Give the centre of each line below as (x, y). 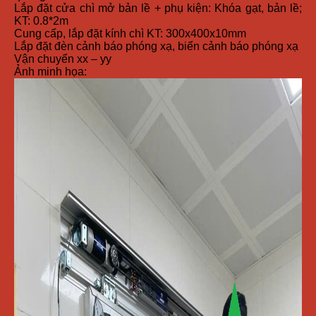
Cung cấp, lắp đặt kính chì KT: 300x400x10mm (130, 34)
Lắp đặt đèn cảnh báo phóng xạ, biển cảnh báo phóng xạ (156, 47)
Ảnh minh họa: (50, 72)
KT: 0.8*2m (41, 21)
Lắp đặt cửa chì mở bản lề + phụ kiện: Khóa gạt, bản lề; (158, 8)
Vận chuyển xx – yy (63, 59)
